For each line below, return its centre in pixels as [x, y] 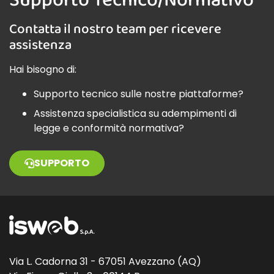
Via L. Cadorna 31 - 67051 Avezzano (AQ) [105, 261]
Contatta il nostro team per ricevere [115, 28]
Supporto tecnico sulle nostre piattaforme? [139, 94]
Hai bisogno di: [43, 69]
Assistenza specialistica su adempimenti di [135, 113]
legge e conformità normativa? [109, 128]
